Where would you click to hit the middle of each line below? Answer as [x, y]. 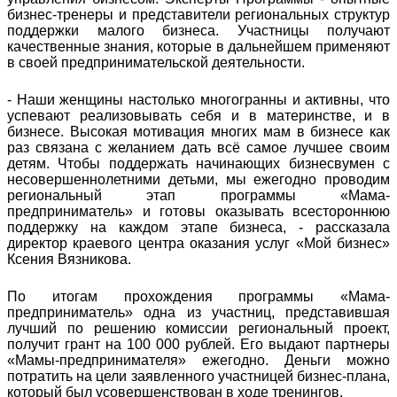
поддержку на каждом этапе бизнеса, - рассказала [198, 227]
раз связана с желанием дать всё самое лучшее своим [198, 147]
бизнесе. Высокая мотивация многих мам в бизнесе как [198, 131]
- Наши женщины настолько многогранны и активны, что [198, 99]
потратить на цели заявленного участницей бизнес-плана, [198, 376]
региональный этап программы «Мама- [198, 195]
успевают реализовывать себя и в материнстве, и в [198, 115]
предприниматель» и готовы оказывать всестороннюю [198, 211]
